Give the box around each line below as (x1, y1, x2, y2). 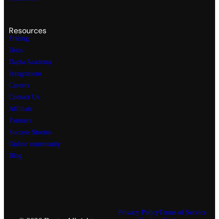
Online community (9, 140, 61, 148)
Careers (9, 82, 29, 89)
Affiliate (9, 105, 32, 113)
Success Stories (9, 129, 51, 136)
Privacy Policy (118, 209, 159, 217)
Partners (9, 117, 31, 125)
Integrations (9, 70, 42, 78)
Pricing (9, 35, 29, 43)
